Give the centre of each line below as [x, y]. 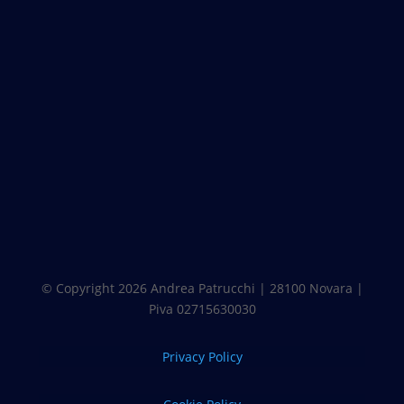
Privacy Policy [202, 356]
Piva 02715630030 [202, 308]
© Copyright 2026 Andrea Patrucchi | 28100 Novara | [202, 288]
